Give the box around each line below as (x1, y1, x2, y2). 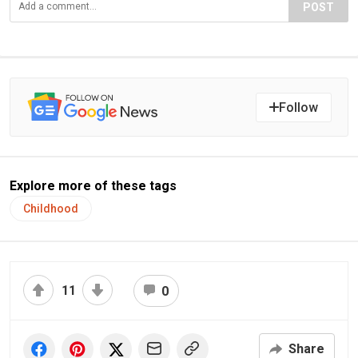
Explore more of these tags (10, 178, 177, 193)
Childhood (23, 202, 78, 215)
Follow (279, 99, 318, 115)
